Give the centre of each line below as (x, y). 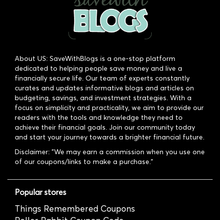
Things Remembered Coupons (75, 208)
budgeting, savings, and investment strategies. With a (103, 98)
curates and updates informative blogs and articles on (104, 88)
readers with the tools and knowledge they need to (99, 117)
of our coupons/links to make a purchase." (84, 162)
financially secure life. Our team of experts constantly (102, 78)
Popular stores (41, 192)
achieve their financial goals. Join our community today (105, 127)
